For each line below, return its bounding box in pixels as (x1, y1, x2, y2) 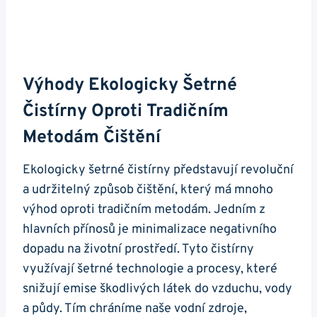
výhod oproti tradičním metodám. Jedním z (23, 201, 265, 218)
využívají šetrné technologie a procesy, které (23, 260, 277, 277)
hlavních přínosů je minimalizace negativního (23, 221, 277, 238)
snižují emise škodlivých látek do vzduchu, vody (23, 280, 292, 297)
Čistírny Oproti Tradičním (23, 100, 229, 124)
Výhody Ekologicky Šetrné (23, 74, 237, 98)
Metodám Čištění (23, 127, 161, 150)
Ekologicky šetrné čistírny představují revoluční (23, 161, 294, 178)
